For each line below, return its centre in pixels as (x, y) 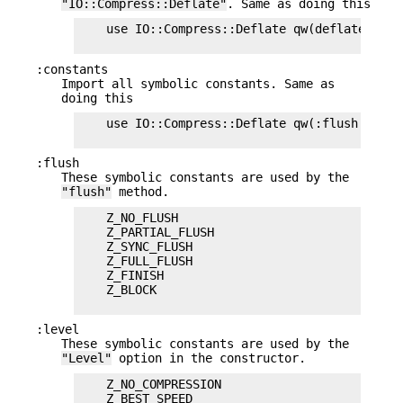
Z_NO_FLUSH (128, 217)
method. (140, 192)
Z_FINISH (121, 275)
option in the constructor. (209, 358)
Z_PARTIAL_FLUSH (146, 232)
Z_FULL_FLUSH (135, 260)
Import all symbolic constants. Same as (198, 83)
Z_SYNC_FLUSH (135, 246)
